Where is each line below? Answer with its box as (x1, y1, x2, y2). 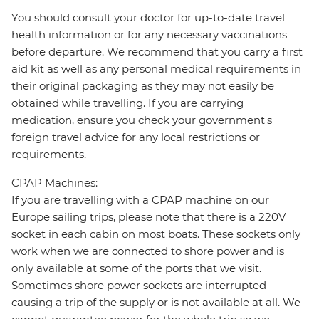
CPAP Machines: (11, 176, 98, 190)
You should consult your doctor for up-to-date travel (11, 11, 285, 25)
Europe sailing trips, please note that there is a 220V (11, 210, 286, 224)
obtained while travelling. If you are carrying (11, 96, 244, 110)
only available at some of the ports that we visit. (11, 261, 261, 276)
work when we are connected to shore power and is (11, 244, 284, 258)
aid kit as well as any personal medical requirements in (11, 62, 301, 76)
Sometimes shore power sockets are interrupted (11, 278, 266, 293)
